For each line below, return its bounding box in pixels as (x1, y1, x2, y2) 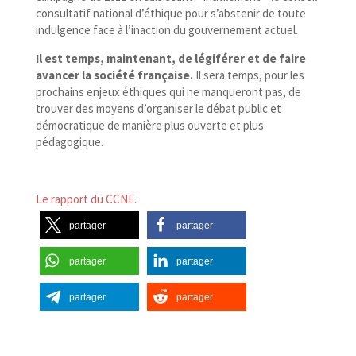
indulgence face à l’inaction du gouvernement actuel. (35, 22, 298, 38)
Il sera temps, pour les (192, 68, 304, 83)
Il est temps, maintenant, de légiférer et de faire (35, 51, 306, 67)
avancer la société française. (35, 68, 193, 83)
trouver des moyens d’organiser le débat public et (35, 101, 281, 117)
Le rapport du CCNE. (35, 192, 137, 207)
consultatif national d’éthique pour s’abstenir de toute (35, 6, 306, 21)
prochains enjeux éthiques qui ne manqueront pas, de (35, 84, 301, 100)
